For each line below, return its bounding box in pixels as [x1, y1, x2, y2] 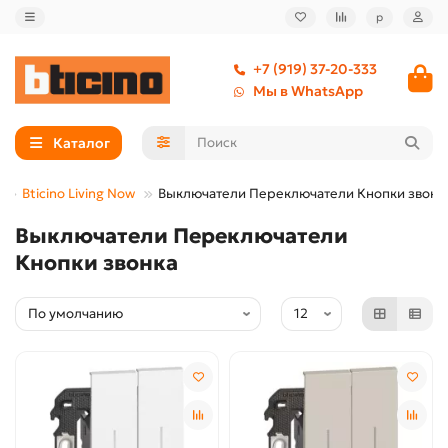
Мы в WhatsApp [253, 81, 363, 100]
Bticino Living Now [22, 184, 135, 202]
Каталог [52, 133, 110, 152]
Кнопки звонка [15, 249, 178, 276]
